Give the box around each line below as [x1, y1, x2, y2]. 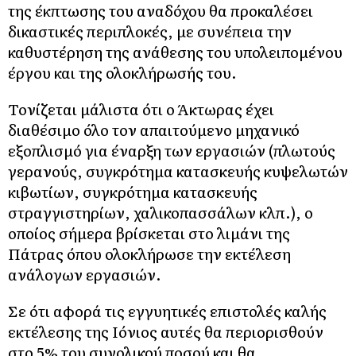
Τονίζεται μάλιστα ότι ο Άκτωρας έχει [8, 97, 274, 120]
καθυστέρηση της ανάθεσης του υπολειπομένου [8, 40, 342, 63]
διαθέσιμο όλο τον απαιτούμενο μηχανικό [8, 118, 300, 141]
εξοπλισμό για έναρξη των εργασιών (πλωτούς [8, 138, 335, 161]
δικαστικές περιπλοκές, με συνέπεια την [8, 19, 292, 42]
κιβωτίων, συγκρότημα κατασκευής [8, 180, 257, 203]
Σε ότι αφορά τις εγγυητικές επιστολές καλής [8, 299, 327, 322]
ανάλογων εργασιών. [8, 262, 161, 285]
